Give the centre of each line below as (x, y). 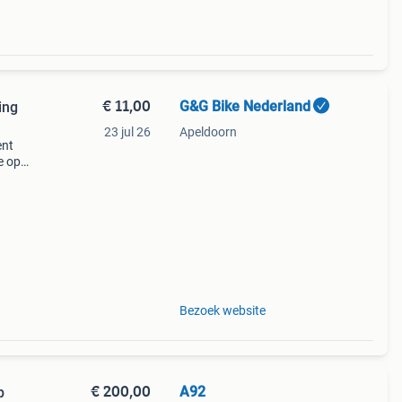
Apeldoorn (208, 132)
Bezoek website (222, 310)
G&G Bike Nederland (245, 106)
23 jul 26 (127, 132)
